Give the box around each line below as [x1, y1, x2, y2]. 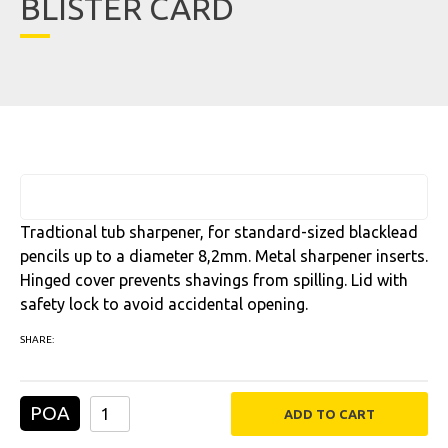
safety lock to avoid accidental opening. [20, 295, 308, 313]
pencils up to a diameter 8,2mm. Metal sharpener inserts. [20, 247, 428, 265]
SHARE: [20, 334, 54, 345]
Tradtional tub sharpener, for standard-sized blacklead [20, 223, 418, 241]
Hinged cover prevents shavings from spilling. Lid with [20, 271, 408, 289]
